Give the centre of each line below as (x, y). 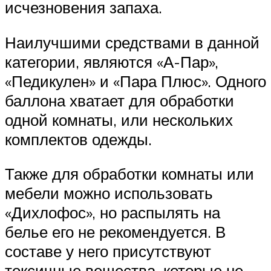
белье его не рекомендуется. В (115, 232)
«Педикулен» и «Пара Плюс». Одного (135, 81)
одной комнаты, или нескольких (119, 119)
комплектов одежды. (78, 139)
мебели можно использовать (109, 193)
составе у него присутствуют (108, 251)
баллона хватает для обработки (119, 100)
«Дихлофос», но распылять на (113, 213)
